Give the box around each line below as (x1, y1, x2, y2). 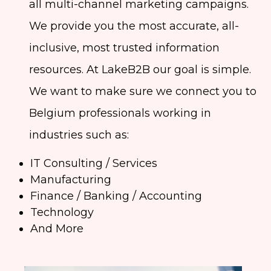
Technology (30, 206, 94, 220)
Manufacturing (30, 173, 111, 187)
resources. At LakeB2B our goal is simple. (29, 63, 251, 77)
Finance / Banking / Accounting (30, 189, 202, 203)
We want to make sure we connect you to (29, 85, 256, 99)
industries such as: (29, 128, 129, 142)
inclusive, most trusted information (29, 41, 220, 55)
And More (30, 222, 83, 236)
